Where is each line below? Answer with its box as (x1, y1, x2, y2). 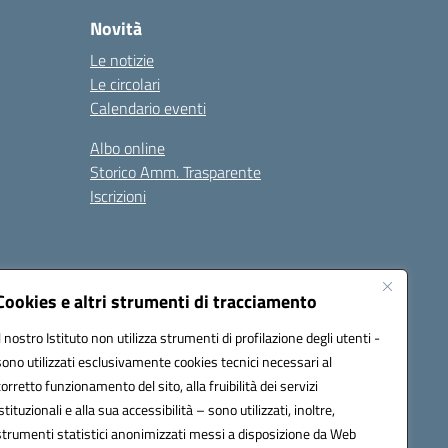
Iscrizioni (90, 184, 146, 208)
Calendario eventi (90, 96, 206, 120)
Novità (90, 15, 142, 42)
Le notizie (90, 48, 154, 72)
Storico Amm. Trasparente (90, 160, 261, 184)
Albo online (90, 136, 165, 160)
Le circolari (90, 72, 160, 96)
